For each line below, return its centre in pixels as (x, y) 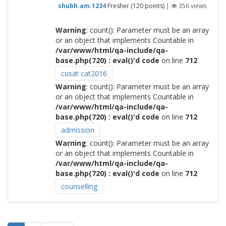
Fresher (118, 6)
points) (154, 6)
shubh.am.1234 (82, 6)
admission (77, 130)
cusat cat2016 (84, 73)
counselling (79, 186)
